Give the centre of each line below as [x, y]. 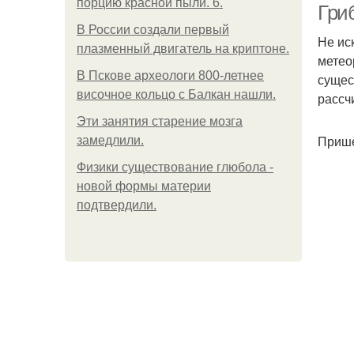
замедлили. [110, 140]
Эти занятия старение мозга [160, 121]
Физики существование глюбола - [175, 167]
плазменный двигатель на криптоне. [183, 49]
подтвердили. [117, 205]
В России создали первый [153, 30]
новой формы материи [144, 186]
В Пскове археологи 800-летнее [170, 75]
